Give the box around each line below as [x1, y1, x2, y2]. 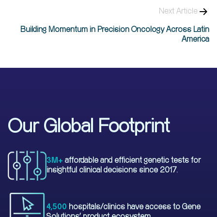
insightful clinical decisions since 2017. [46, 167, 177, 174]
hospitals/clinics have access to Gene [67, 203, 201, 211]
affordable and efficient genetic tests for [63, 157, 201, 164]
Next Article [159, 8, 198, 15]
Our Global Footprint [8, 117, 170, 136]
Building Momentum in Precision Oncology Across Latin [20, 26, 209, 33]
